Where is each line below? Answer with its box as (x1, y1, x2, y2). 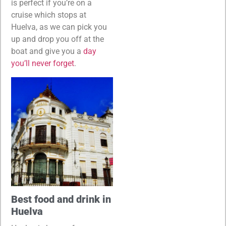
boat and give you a (11, 46, 83, 56)
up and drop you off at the (11, 34, 104, 44)
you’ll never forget (11, 59, 74, 69)
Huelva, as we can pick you (11, 22, 107, 32)
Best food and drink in (11, 193, 111, 206)
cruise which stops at (11, 10, 86, 20)
